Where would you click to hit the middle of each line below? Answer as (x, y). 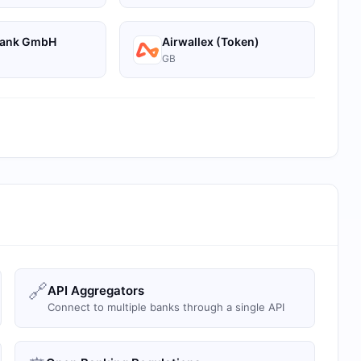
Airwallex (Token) (210, 41)
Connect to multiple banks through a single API (166, 307)
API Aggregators (96, 290)
